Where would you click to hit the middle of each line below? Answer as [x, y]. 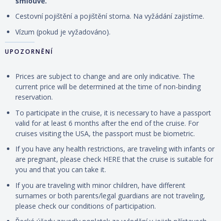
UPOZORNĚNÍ [29, 52]
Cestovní [29, 16]
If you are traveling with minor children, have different [100, 185]
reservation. [34, 97]
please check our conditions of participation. [86, 206]
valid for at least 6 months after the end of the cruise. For [107, 123]
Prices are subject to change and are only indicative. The [105, 76]
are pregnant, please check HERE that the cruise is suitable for [114, 159]
